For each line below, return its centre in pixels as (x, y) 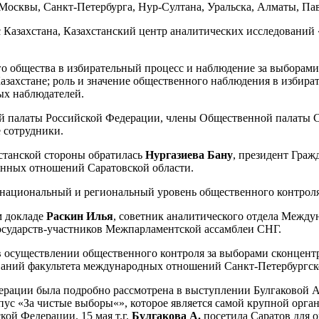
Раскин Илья (80, 216)
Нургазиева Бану (189, 155)
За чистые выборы (68, 303)
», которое (145, 303)
